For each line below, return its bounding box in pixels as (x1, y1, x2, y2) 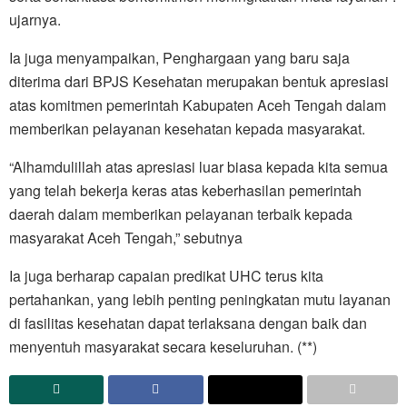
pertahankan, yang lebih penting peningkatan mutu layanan (9, 289, 391, 311)
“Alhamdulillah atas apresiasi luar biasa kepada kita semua (9, 156, 388, 178)
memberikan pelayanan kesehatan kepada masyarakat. (9, 118, 365, 140)
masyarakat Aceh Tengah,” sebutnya (9, 227, 243, 249)
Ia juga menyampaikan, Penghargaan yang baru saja (9, 47, 350, 69)
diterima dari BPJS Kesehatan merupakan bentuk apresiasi (9, 71, 389, 93)
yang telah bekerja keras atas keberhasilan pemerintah (9, 180, 362, 202)
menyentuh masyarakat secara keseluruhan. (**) (9, 336, 317, 358)
